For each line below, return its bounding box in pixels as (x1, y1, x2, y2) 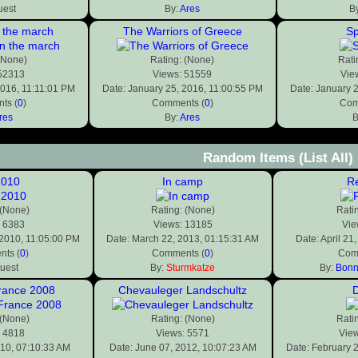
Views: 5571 (156, 328, 209, 340)
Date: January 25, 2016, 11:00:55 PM (101, 83, 263, 95)
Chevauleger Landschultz (118, 284, 247, 297)
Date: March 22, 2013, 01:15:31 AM (106, 233, 259, 245)
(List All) (298, 150, 353, 166)
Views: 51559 (153, 69, 212, 81)
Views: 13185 (153, 219, 213, 231)
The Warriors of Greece (122, 25, 242, 38)
